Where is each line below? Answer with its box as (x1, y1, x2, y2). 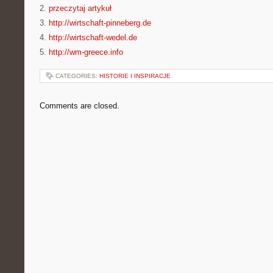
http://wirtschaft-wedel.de (49, 33, 137, 42)
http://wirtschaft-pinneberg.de (49, 18, 151, 27)
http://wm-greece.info (49, 48, 123, 57)
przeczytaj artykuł (49, 4, 112, 13)
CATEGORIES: (55, 73, 99, 79)
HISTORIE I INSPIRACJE (99, 73, 171, 79)
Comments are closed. (40, 101, 119, 110)
